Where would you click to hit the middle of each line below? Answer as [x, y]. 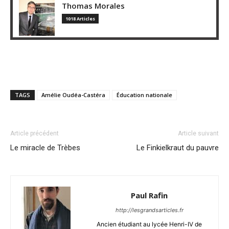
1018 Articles [80, 18]
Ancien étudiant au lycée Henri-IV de [149, 224]
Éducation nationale [144, 95]
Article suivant [198, 133]
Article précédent [35, 133]
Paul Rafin [149, 195]
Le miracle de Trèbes [45, 147]
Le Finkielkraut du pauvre [178, 147]
